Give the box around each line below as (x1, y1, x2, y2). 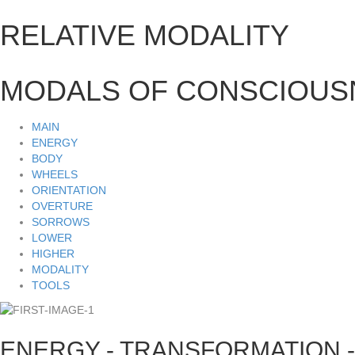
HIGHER (32, 247, 74, 260)
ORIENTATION (32, 184, 106, 197)
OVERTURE (32, 200, 93, 212)
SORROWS (32, 216, 90, 228)
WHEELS (32, 168, 78, 181)
